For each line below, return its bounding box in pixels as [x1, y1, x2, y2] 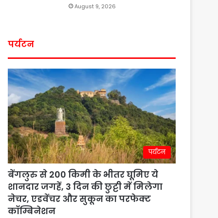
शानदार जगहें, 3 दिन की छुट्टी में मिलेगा [8, 180, 163, 193]
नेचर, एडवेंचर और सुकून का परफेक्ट [8, 192, 151, 205]
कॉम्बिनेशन [8, 204, 56, 217]
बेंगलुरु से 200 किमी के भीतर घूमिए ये [8, 168, 159, 181]
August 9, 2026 [74, 2, 116, 10]
